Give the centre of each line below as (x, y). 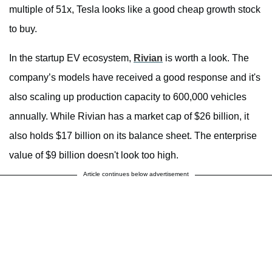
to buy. (23, 29)
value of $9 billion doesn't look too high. (94, 155)
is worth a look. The (206, 58)
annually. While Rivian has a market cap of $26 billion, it (129, 117)
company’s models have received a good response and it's (135, 78)
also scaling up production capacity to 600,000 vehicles (128, 97)
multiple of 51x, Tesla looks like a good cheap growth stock (135, 10)
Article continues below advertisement (136, 174)
